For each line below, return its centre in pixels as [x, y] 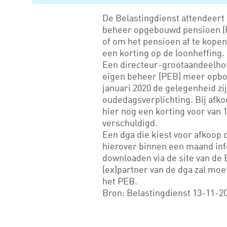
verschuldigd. [130, 123]
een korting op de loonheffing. [163, 53]
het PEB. [120, 181]
